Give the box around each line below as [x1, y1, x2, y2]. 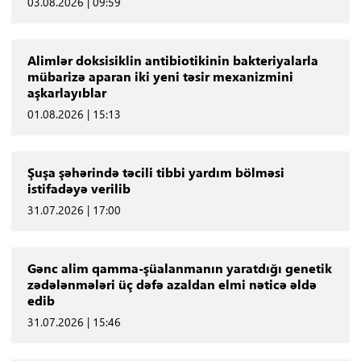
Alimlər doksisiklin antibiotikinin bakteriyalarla [27, 51, 318, 68]
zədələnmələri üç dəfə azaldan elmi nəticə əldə [27, 275, 317, 293]
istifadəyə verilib [27, 179, 131, 197]
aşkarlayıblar [27, 83, 106, 101]
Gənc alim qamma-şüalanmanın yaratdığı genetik [27, 259, 332, 276]
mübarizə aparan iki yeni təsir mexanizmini [27, 67, 293, 85]
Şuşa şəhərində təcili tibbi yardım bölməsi [27, 163, 284, 180]
